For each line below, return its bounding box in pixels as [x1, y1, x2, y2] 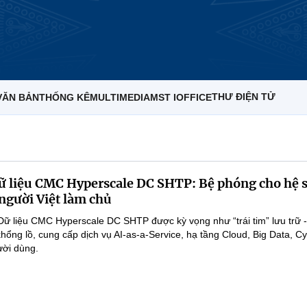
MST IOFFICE [150, 92, 212, 103]
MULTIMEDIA [90, 92, 150, 103]
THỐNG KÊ [39, 92, 90, 103]
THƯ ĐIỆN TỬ [212, 91, 275, 102]
